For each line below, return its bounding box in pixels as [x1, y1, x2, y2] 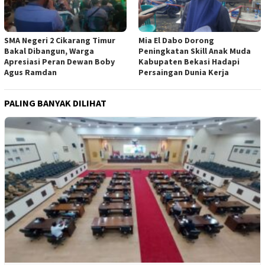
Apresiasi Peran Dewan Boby [4, 56, 115, 67]
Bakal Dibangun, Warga [4, 46, 94, 57]
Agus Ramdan [4, 67, 57, 78]
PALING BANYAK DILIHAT [4, 97, 106, 109]
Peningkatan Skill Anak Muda [138, 46, 251, 57]
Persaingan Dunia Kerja [138, 67, 229, 78]
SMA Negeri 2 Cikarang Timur [4, 35, 115, 46]
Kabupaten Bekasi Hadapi [138, 56, 240, 67]
